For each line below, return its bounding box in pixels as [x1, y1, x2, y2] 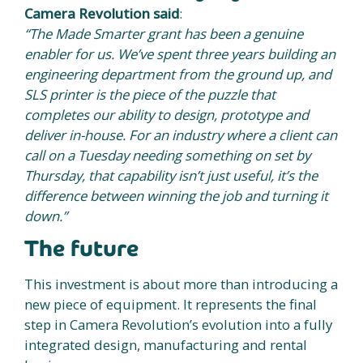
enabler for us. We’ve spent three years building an [24, 45, 335, 63]
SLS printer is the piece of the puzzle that [24, 85, 275, 104]
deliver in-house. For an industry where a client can [24, 126, 337, 144]
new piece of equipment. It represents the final [24, 295, 317, 314]
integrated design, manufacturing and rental [24, 335, 307, 354]
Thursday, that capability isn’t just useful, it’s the [24, 166, 318, 185]
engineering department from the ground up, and [24, 65, 331, 83]
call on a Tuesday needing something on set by [24, 146, 310, 164]
